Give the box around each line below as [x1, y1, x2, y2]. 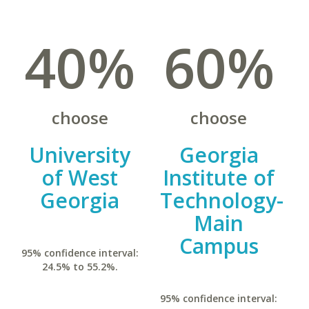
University [29, 141, 131, 169]
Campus [179, 232, 259, 260]
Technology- [159, 186, 283, 215]
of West [41, 163, 119, 192]
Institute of [163, 163, 275, 192]
